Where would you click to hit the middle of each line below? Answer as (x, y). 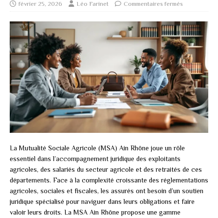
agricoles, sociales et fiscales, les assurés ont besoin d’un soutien (107, 191)
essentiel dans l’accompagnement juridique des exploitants (95, 158)
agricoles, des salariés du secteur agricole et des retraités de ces (106, 169)
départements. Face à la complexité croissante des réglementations (109, 180)
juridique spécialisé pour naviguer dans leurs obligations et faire (102, 201)
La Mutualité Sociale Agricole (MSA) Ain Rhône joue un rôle (97, 148)
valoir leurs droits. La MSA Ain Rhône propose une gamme (95, 212)
